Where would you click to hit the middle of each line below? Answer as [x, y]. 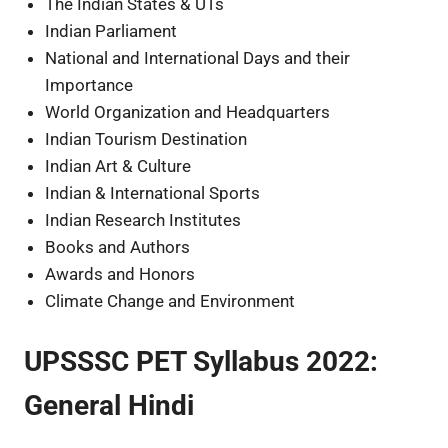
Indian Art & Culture [118, 165]
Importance [89, 84]
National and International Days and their [198, 57]
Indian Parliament [111, 30]
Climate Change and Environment [170, 300]
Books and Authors [118, 246]
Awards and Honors [120, 273]
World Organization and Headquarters [188, 111]
